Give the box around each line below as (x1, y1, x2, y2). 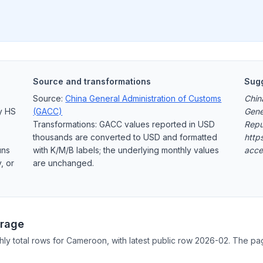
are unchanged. (33, 158, 95, 168)
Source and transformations (33, 76, 151, 86)
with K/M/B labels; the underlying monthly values (33, 145, 220, 155)
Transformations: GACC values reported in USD (33, 119, 215, 129)
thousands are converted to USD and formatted (33, 132, 218, 142)
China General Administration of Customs (65, 93, 222, 103)
